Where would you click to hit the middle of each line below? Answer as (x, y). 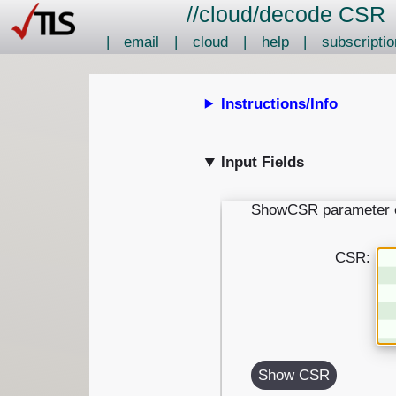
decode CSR (322, 14)
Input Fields (262, 163)
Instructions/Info (279, 103)
